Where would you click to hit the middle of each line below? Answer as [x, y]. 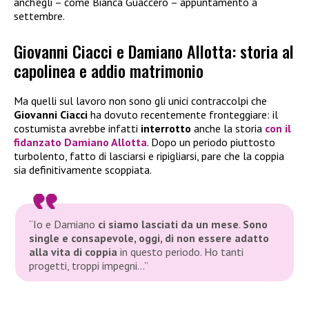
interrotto [166, 128]
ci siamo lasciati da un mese [169, 224]
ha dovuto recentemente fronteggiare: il [183, 114]
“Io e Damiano [64, 224]
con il [278, 128]
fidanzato [39, 142]
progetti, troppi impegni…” [89, 265]
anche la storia [228, 128]
